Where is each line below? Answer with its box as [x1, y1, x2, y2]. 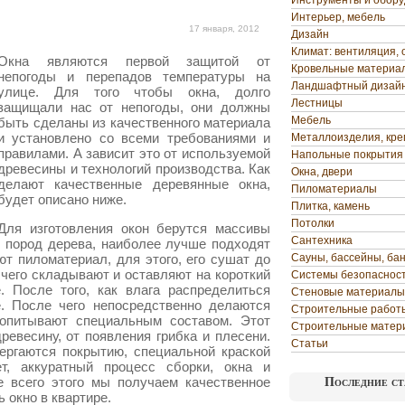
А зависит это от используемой [72, 146, 271, 161]
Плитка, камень [291, 200, 370, 212]
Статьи [291, 337, 328, 350]
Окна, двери [291, 165, 353, 178]
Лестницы [291, 97, 343, 109]
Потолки [291, 217, 334, 230]
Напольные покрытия [291, 148, 403, 161]
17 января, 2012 [189, 24, 259, 33]
